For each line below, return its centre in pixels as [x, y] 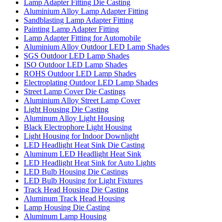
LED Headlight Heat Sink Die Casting [84, 145]
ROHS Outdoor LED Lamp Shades [80, 73]
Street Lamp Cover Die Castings [75, 91]
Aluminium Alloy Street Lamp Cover [82, 100]
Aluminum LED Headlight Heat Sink [83, 154]
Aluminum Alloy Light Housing [74, 118]
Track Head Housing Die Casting [76, 189]
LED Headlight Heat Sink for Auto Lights [90, 163]
